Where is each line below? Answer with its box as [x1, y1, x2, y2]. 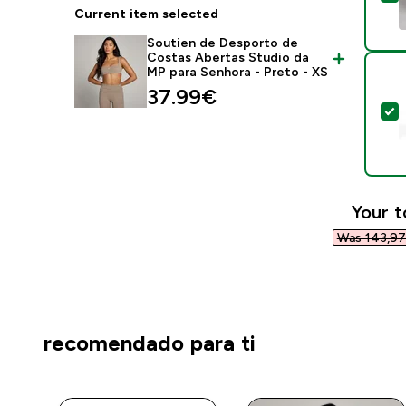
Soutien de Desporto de [147, 35, 299, 50]
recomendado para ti [43, 331, 256, 355]
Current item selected [74, 6, 219, 21]
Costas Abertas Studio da [147, 50, 310, 64]
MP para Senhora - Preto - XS [147, 64, 329, 79]
